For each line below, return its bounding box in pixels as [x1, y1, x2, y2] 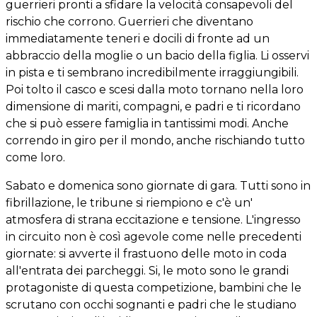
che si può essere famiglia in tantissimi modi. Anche [6, 116, 289, 130]
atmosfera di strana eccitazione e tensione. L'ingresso [6, 212, 301, 226]
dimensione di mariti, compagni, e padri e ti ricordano [6, 99, 301, 113]
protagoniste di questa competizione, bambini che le [6, 280, 301, 294]
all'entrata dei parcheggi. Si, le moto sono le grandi [6, 263, 289, 277]
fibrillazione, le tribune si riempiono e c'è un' [6, 195, 253, 209]
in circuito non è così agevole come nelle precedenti [6, 229, 301, 243]
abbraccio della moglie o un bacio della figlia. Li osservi [6, 48, 309, 62]
